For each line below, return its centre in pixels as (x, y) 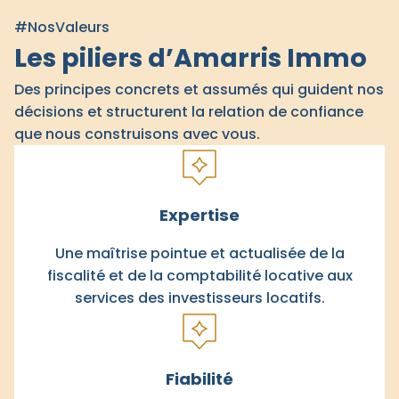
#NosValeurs (62, 27)
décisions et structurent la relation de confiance (189, 112)
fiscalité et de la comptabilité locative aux (199, 276)
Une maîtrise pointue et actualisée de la (199, 253)
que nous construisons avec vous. (137, 134)
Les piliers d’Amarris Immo (191, 58)
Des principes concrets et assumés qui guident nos (199, 90)
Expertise (199, 215)
